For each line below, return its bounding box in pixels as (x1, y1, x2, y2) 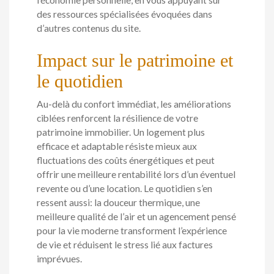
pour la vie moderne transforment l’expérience (37, 225, 227, 237)
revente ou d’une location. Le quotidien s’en (37, 183, 212, 194)
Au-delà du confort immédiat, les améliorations (37, 98, 231, 110)
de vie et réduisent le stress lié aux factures (37, 239, 213, 251)
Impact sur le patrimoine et (37, 50, 233, 71)
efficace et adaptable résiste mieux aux (37, 141, 197, 152)
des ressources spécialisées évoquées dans (37, 8, 212, 20)
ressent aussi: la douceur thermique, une (37, 197, 200, 209)
